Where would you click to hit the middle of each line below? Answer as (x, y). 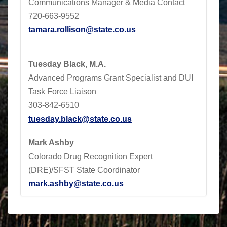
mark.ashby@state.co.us (76, 183)
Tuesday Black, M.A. (67, 64)
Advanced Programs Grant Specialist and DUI (111, 78)
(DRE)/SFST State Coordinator (84, 170)
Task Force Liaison (62, 91)
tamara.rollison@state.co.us (82, 29)
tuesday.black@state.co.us (80, 119)
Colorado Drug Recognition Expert (90, 156)
